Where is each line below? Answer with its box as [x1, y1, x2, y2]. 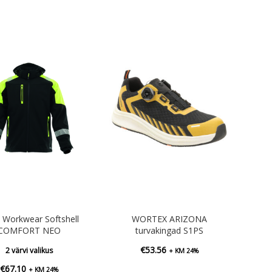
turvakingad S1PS [135, 225, 203, 237]
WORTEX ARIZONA [131, 213, 207, 225]
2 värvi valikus [5, 245, 53, 256]
